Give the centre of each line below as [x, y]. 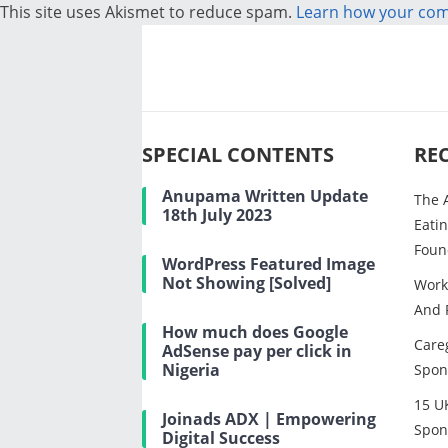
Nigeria [191, 370]
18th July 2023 [217, 215]
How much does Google [255, 332]
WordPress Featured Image [268, 264]
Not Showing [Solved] [246, 283]
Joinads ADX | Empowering [269, 419]
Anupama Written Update [265, 196]
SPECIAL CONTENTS [238, 154]
